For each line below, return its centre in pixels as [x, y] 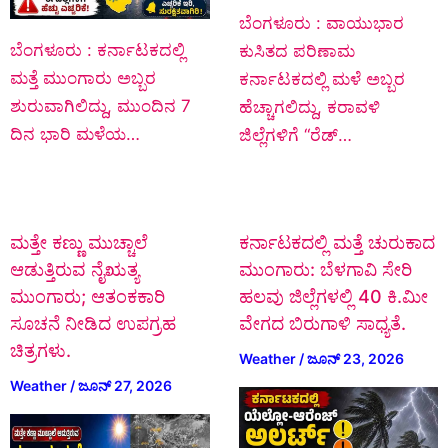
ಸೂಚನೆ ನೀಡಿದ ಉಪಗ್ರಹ [93, 324]
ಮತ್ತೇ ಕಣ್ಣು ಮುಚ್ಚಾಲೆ [79, 243]
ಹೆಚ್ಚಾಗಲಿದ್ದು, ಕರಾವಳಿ [309, 106]
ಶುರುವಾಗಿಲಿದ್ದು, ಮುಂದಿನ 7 [100, 105]
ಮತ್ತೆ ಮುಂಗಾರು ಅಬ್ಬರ [83, 77]
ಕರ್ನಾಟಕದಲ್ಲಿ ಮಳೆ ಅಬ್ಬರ [321, 78]
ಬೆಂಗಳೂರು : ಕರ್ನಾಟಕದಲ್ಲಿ [97, 49]
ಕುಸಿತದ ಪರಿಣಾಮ [296, 50]
